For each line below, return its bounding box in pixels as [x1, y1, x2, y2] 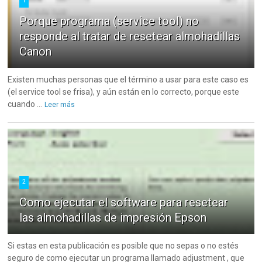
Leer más [44, 101, 75, 109]
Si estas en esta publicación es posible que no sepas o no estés [8, 241, 239, 251]
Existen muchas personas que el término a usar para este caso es [8, 75, 249, 85]
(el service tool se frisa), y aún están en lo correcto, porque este [8, 87, 240, 97]
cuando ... [8, 99, 43, 109]
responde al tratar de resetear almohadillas [19, 29, 240, 44]
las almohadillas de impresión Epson [19, 211, 207, 225]
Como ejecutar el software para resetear [19, 195, 229, 210]
